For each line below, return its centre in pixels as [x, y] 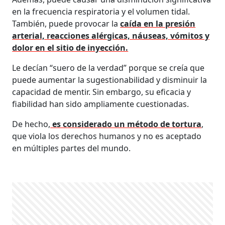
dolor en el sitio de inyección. [70, 47]
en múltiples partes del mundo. [72, 148]
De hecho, [31, 124]
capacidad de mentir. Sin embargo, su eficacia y [102, 92]
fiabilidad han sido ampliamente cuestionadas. [101, 104]
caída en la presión [158, 23]
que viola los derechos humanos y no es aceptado [107, 136]
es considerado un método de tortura [126, 124]
